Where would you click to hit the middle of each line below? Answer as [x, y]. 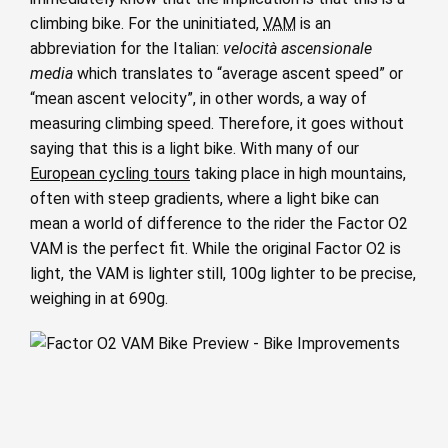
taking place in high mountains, [298, 173]
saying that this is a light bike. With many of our [194, 148]
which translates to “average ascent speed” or [238, 73]
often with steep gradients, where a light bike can [204, 198]
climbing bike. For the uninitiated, [146, 23]
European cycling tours [110, 173]
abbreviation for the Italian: [126, 48]
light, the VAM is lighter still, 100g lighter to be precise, [223, 273]
